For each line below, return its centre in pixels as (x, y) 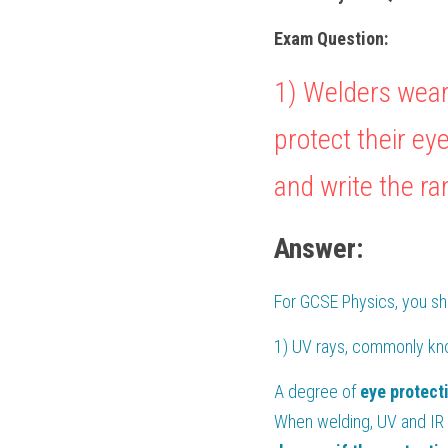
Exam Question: (331, 38)
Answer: (318, 248)
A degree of (317, 391)
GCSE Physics (347, 301)
